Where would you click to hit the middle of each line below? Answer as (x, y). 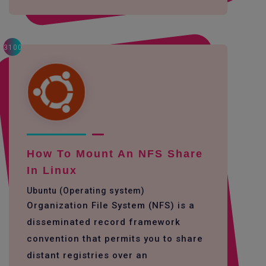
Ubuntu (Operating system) (86, 191)
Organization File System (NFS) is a (111, 205)
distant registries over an (87, 255)
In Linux (52, 170)
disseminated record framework (104, 222)
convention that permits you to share (115, 239)
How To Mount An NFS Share (115, 154)
